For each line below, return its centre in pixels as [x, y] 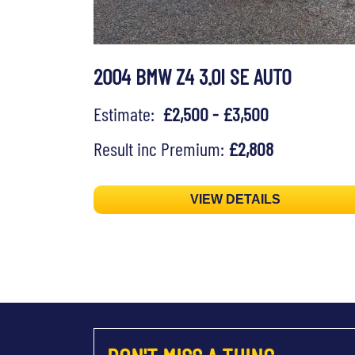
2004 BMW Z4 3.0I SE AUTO [193, 76]
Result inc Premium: [161, 148]
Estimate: [128, 113]
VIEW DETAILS [236, 200]
